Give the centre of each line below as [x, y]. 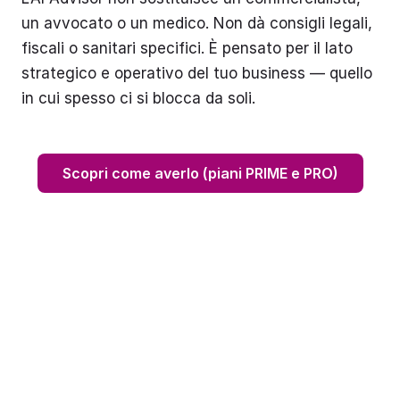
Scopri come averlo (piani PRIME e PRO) [200, 173]
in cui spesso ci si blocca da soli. [138, 98]
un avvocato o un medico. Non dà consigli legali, [197, 23]
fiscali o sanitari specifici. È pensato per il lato [187, 48]
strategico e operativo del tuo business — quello [197, 73]
